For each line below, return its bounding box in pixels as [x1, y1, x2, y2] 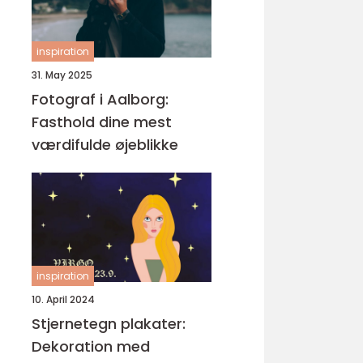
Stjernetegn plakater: [32, 314, 186, 334]
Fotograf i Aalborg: [32, 89, 169, 109]
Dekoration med [32, 336, 150, 357]
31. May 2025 [32, 68, 92, 82]
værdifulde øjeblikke [32, 135, 178, 155]
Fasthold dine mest [32, 112, 172, 132]
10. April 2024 [32, 293, 95, 306]
